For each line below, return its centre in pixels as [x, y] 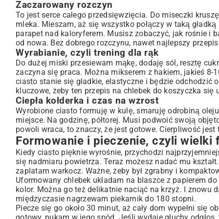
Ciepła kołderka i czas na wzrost [87, 101]
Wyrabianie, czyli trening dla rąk [87, 53]
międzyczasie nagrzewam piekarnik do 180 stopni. [106, 199]
